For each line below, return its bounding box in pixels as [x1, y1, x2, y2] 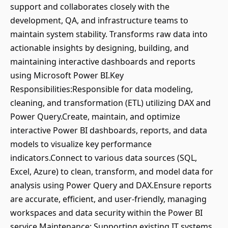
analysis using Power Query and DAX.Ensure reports [10, 180, 212, 191]
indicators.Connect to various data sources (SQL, [10, 152, 197, 163]
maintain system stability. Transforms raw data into [10, 28, 208, 40]
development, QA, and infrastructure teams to [10, 15, 188, 26]
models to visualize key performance [10, 138, 152, 150]
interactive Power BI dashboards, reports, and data [10, 125, 207, 136]
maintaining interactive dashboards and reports [10, 56, 195, 67]
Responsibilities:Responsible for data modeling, [10, 83, 193, 95]
